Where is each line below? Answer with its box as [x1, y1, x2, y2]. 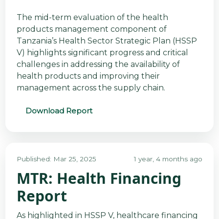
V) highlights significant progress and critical [16, 48, 188, 58]
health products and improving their [16, 71, 160, 81]
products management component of [16, 24, 167, 34]
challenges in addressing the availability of [16, 60, 180, 69]
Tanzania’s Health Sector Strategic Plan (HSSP [16, 36, 197, 46]
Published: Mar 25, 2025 [16, 154, 96, 163]
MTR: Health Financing [16, 168, 181, 188]
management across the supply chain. [16, 83, 165, 93]
